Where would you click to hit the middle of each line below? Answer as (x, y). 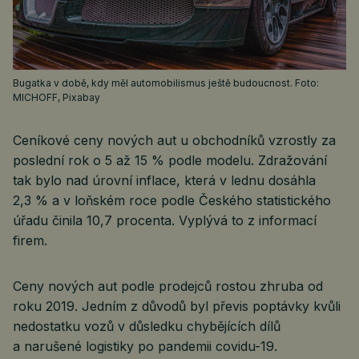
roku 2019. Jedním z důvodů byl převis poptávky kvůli (177, 306)
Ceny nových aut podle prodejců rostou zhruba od (168, 286)
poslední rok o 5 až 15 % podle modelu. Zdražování (170, 160)
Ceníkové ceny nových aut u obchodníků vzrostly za (174, 140)
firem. (30, 240)
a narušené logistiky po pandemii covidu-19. (145, 346)
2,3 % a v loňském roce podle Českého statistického (172, 200)
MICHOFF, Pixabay (56, 97)
